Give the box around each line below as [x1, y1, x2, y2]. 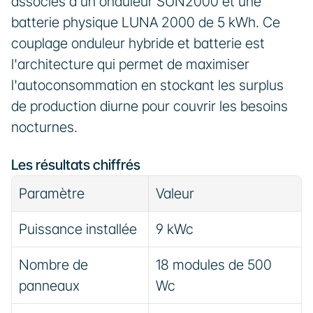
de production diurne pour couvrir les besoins [11, 98, 288, 115]
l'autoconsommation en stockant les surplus [11, 77, 284, 94]
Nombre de [19, 256, 88, 273]
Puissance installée [19, 221, 137, 238]
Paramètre [19, 185, 85, 202]
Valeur [156, 185, 194, 202]
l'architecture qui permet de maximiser [11, 56, 249, 73]
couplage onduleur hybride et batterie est [11, 35, 265, 52]
